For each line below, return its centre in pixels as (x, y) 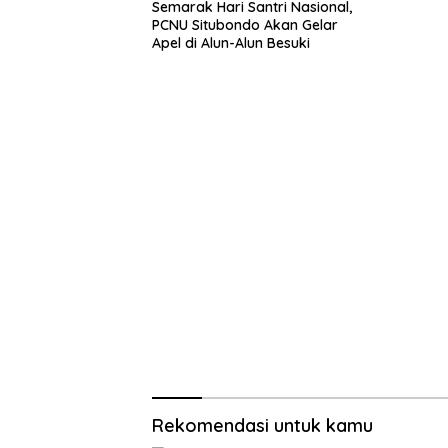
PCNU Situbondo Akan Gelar (245, 24)
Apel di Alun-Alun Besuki (231, 42)
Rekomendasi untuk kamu (262, 425)
